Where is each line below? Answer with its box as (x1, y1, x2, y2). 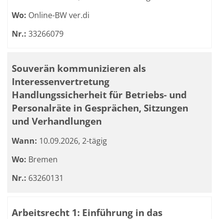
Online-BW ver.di (26, 10, 89, 21)
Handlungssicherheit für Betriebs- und (12, 88, 187, 101)
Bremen (26, 154, 58, 165)
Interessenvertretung (12, 75, 109, 88)
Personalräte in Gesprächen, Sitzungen (12, 101, 188, 114)
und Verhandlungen (12, 114, 102, 128)
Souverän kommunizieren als (12, 62, 146, 75)
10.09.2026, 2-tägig (37, 135, 107, 146)
